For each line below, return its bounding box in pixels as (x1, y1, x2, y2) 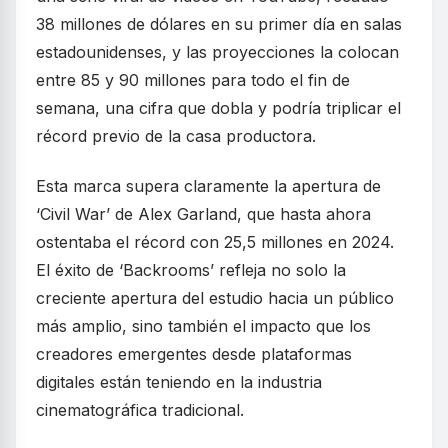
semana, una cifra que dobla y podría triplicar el (36, 97, 401, 118)
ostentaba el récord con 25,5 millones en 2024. (36, 231, 394, 252)
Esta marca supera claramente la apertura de (36, 175, 381, 196)
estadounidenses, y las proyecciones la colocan (36, 41, 399, 62)
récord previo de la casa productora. (36, 125, 316, 146)
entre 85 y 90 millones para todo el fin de (36, 69, 350, 90)
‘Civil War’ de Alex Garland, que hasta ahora (36, 203, 371, 224)
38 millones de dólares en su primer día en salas (36, 13, 402, 34)
